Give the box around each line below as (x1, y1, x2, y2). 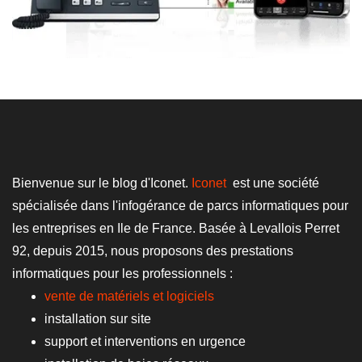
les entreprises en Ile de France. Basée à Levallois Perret (12, 221, 339, 236)
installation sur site (44, 312, 151, 326)
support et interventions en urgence (44, 335, 246, 349)
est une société (229, 176, 319, 191)
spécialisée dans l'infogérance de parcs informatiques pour (12, 199, 348, 213)
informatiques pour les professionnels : (12, 267, 233, 281)
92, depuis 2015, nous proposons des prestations (12, 244, 293, 259)
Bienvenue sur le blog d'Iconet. (12, 176, 192, 191)
